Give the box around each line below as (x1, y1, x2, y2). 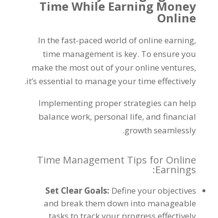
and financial (146, 111, 197, 122)
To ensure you (141, 48, 197, 59)
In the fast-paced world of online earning (38, 35, 195, 46)
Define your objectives (111, 185, 197, 196)
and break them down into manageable (44, 198, 197, 209)
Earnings (155, 163, 197, 176)
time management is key (43, 48, 138, 59)
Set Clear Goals (45, 185, 108, 196)
